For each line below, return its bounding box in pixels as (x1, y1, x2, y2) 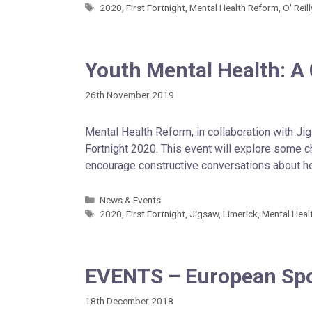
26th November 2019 (85, 88, 174, 100)
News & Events (100, 194, 162, 205)
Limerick (223, 208, 258, 219)
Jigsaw (189, 208, 219, 219)
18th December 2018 (85, 295, 173, 306)
